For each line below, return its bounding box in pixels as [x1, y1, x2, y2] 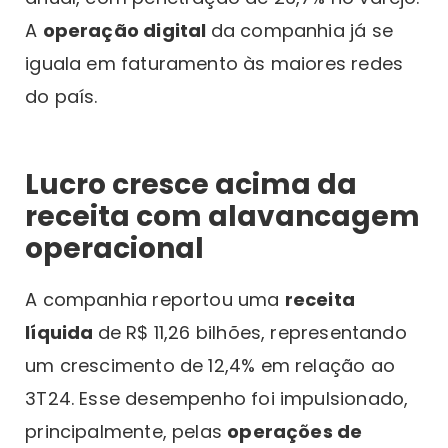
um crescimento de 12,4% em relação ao [25, 353, 395, 379]
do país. [25, 84, 98, 110]
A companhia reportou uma [25, 287, 285, 313]
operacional [25, 229, 205, 269]
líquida [25, 320, 98, 346]
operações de [227, 419, 363, 445]
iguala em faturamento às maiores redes [25, 51, 404, 77]
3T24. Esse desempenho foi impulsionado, [25, 386, 409, 412]
